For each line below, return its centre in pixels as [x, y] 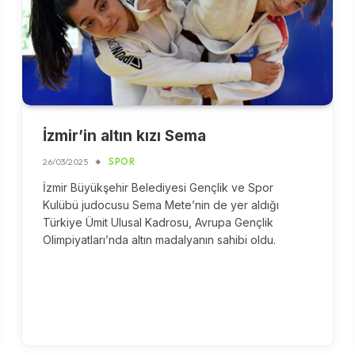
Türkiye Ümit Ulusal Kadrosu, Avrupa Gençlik [158, 223]
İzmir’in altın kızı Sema [125, 136]
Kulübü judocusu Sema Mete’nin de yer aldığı [161, 205]
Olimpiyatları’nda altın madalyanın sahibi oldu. [160, 240]
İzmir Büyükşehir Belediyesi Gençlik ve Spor [158, 188]
